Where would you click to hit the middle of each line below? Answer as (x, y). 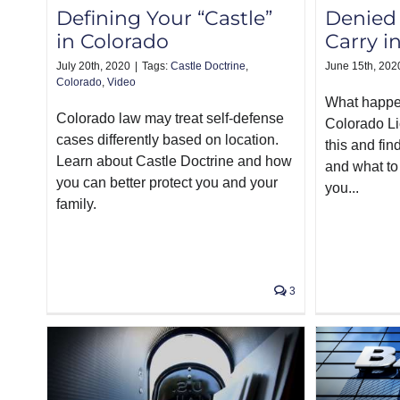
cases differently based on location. (167, 140)
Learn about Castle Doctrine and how (174, 162)
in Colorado (112, 42)
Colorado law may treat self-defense (170, 119)
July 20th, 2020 (93, 67)
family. (76, 204)
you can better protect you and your (167, 183)
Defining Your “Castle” (164, 19)
